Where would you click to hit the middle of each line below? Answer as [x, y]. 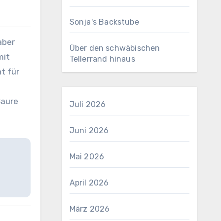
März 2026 [90, 209]
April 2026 [89, 183]
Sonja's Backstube [104, 22]
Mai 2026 [87, 157]
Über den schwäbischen [115, 48]
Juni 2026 [89, 130]
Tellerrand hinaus [102, 59]
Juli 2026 [88, 104]
